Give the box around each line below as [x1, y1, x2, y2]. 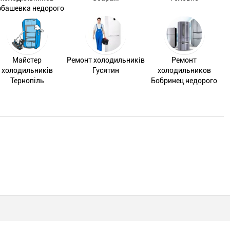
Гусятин [92, 66, 119, 74]
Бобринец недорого [151, 76, 218, 85]
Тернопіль [10, 76, 44, 85]
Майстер [12, 56, 42, 64]
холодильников [157, 66, 211, 74]
